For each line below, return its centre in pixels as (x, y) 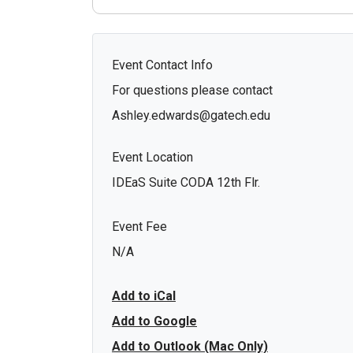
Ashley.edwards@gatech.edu (193, 115)
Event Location (152, 157)
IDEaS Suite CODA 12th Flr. (186, 182)
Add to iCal (144, 295)
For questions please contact (192, 90)
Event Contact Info (162, 65)
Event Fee (139, 226)
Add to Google (154, 321)
